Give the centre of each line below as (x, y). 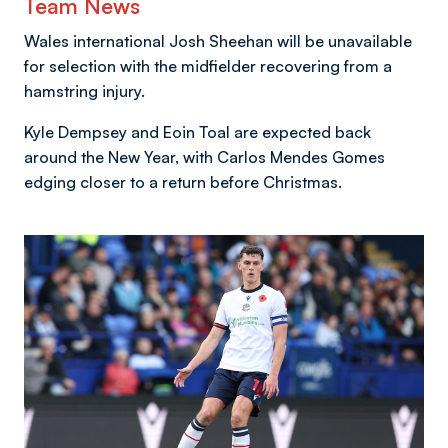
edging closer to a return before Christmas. (185, 182)
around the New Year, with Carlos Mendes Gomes (204, 157)
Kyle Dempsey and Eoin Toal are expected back (197, 132)
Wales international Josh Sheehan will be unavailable (218, 41)
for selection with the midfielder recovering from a (208, 66)
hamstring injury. (84, 91)
